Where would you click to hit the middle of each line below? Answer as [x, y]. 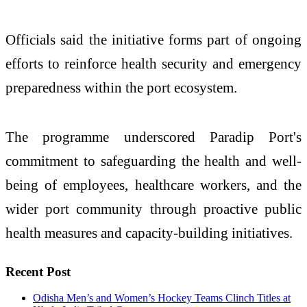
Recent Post [38, 271]
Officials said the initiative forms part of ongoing [153, 40]
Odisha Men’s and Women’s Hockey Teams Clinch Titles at [162, 298]
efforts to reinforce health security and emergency [153, 64]
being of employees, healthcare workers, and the [153, 184]
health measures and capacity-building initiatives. [149, 232]
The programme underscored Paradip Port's [153, 136]
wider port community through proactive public [153, 208]
